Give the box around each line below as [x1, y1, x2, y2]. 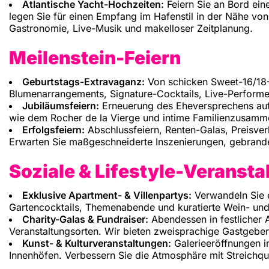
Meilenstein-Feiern [9, 47, 181, 69]
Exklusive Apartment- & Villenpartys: [22, 189, 192, 202]
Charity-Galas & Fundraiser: [22, 213, 148, 226]
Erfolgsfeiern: [22, 124, 85, 136]
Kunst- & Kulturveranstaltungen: [22, 237, 171, 250]
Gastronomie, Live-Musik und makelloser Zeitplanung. [9, 22, 253, 35]
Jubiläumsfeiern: [22, 100, 99, 112]
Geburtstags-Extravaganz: [22, 76, 145, 88]
